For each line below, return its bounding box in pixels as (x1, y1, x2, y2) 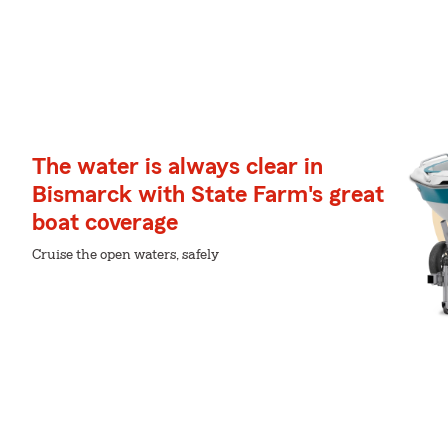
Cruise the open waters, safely (32, 248, 219, 262)
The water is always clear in (32, 155, 323, 179)
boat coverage (32, 211, 178, 235)
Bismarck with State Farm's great (32, 183, 384, 207)
